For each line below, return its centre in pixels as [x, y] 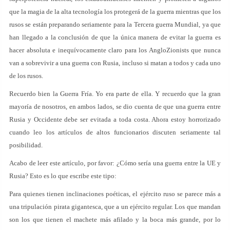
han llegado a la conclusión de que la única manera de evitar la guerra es [115, 37]
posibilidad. [26, 145]
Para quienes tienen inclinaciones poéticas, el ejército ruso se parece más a [115, 194]
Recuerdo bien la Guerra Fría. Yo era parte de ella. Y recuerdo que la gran [115, 94]
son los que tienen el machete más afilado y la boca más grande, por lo [115, 219]
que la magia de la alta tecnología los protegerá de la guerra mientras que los [115, 12]
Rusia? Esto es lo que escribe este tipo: [63, 176]
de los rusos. [26, 76]
